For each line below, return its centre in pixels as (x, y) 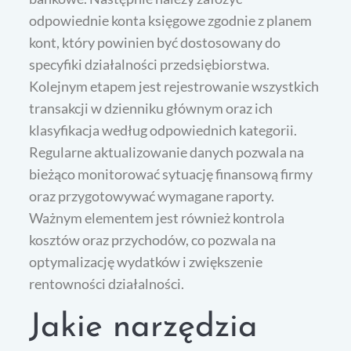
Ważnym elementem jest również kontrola (157, 218)
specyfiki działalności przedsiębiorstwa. (150, 65)
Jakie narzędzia (144, 328)
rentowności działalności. (107, 284)
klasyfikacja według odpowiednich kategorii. (163, 130)
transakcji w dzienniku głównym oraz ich (151, 109)
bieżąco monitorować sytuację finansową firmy (171, 174)
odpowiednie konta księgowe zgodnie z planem (171, 21)
